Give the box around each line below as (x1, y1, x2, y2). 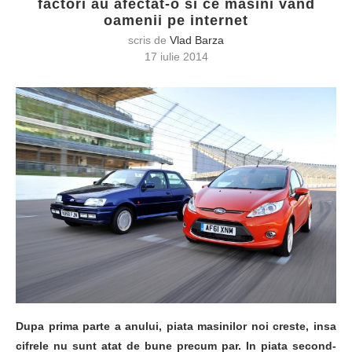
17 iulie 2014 (144, 50, 208, 63)
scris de (128, 34, 170, 46)
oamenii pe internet (104, 13, 248, 28)
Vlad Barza (170, 34, 224, 46)
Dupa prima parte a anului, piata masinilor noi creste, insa (16, 319, 336, 332)
